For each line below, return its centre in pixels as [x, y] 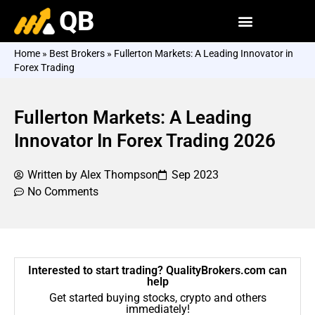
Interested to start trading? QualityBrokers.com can [157, 270]
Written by [52, 175]
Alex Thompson [118, 175]
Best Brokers [77, 53]
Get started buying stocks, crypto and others [157, 298]
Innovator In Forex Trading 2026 [145, 141]
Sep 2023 [195, 175]
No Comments [63, 192]
